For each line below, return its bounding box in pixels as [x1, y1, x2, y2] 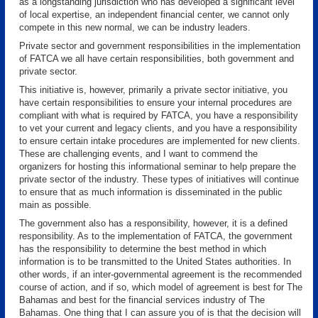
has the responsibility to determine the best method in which [19, 243, 266, 254]
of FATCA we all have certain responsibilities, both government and [19, 53, 294, 64]
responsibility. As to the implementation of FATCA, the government [19, 231, 292, 241]
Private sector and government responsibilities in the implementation [19, 40, 300, 51]
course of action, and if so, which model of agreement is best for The [19, 282, 302, 292]
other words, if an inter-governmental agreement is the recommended [19, 269, 302, 280]
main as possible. [19, 199, 92, 210]
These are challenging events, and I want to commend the [19, 148, 258, 159]
